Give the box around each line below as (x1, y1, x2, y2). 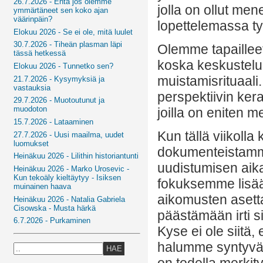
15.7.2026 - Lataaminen (14, 117, 94, 126)
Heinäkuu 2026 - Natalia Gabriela (14, 194, 126, 204)
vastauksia (14, 83, 51, 92)
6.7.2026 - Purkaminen (14, 216, 91, 225)
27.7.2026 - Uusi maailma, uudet (14, 130, 124, 139)
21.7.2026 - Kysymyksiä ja (14, 74, 105, 83)
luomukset (14, 139, 49, 148)
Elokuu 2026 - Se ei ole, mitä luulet (14, 27, 133, 36)
